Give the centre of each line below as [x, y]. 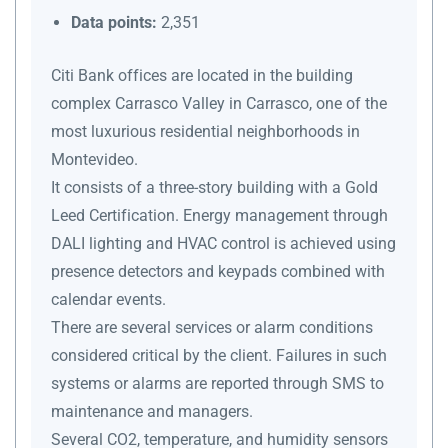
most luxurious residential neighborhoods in [205, 131]
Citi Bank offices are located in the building [202, 75]
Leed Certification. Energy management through [219, 215]
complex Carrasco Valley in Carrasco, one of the [219, 103]
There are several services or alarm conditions [212, 327]
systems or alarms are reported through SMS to [217, 383]
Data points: [114, 22]
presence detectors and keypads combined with [218, 271]
